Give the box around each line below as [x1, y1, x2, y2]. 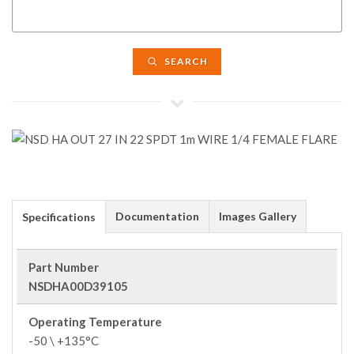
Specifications [22, 210, 96, 224]
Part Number [28, 260, 99, 274]
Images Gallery [219, 209, 296, 223]
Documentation [115, 209, 199, 223]
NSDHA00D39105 [28, 279, 128, 293]
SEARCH [162, 55, 208, 67]
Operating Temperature [28, 314, 162, 329]
